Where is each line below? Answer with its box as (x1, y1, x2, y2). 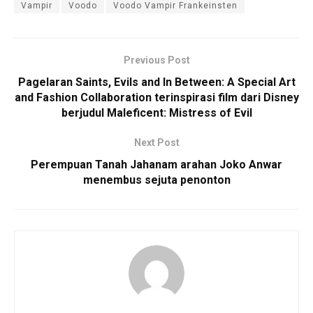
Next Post (133, 136, 180, 148)
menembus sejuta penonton (82, 173, 231, 187)
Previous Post (123, 54, 190, 66)
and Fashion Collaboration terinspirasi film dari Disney (14, 90, 299, 104)
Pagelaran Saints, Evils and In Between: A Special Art (17, 75, 296, 89)
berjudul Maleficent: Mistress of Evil (61, 105, 252, 119)
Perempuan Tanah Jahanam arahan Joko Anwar (31, 157, 282, 171)
